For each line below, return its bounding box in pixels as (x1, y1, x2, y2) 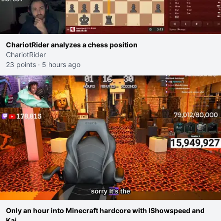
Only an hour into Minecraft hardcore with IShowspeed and (6, 206, 205, 215)
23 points (6, 60, 36, 69)
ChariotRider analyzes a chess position (6, 40, 138, 49)
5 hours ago (42, 60, 80, 69)
